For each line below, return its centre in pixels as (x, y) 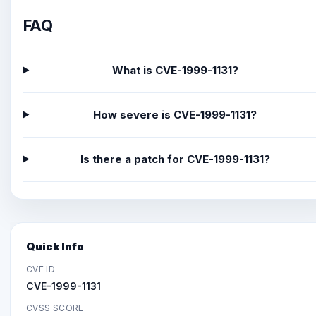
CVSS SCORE (55, 308)
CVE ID (41, 269)
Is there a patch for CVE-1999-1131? (175, 159)
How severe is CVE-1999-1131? (175, 115)
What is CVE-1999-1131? (175, 70)
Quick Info (55, 246)
